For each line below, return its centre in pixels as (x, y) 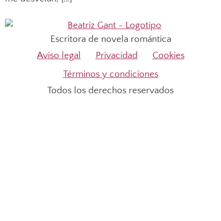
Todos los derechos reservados (110, 91)
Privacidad (116, 56)
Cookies (168, 56)
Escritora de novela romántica (110, 39)
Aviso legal (59, 56)
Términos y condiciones (110, 74)
